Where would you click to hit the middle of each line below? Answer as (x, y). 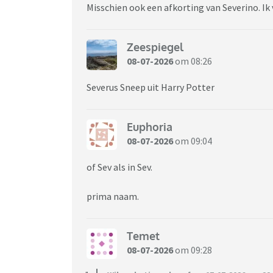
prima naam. (113, 196)
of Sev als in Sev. (119, 167)
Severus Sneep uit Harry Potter (151, 87)
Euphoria (150, 127)
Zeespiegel (155, 47)
